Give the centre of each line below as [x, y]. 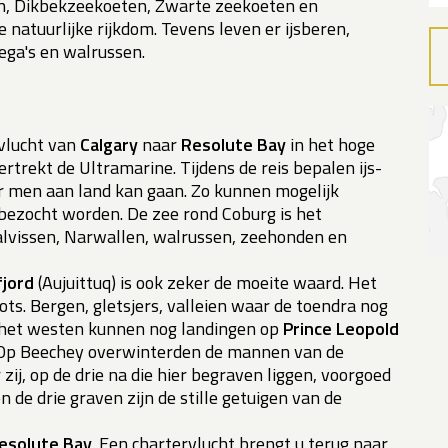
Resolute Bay [235, 145]
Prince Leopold [341, 329]
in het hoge [332, 145]
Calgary [109, 145]
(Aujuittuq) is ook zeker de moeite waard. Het [205, 283]
